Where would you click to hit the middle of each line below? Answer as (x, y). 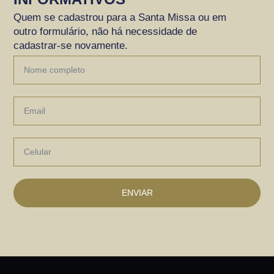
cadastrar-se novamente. (71, 45)
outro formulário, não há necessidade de (106, 31)
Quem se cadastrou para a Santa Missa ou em (120, 17)
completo (35, 81)
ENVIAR (137, 193)
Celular (31, 145)
